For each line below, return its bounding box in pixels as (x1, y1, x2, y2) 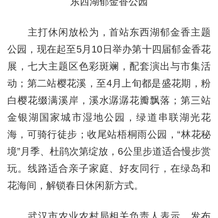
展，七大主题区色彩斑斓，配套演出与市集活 (7, 60, 211, 72)
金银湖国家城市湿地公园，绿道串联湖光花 (7, 111, 211, 123)
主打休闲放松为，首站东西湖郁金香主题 (7, 26, 211, 37)
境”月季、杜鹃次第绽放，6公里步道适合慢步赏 (7, 145, 211, 157)
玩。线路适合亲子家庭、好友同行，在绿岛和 (7, 163, 211, 174)
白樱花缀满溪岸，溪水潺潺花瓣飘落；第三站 (7, 94, 211, 106)
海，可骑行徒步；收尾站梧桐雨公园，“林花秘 (7, 128, 211, 140)
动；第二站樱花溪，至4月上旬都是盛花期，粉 (7, 77, 211, 89)
